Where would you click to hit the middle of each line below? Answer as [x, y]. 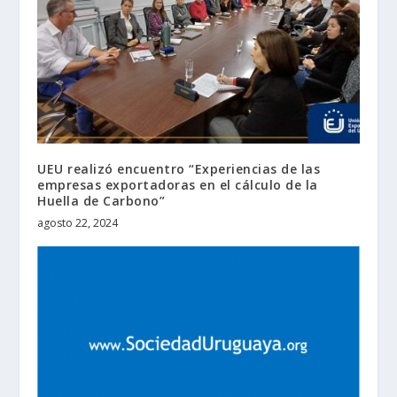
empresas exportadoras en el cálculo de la [178, 185]
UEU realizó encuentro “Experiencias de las [179, 169]
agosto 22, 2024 [78, 223]
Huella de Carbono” [101, 201]
